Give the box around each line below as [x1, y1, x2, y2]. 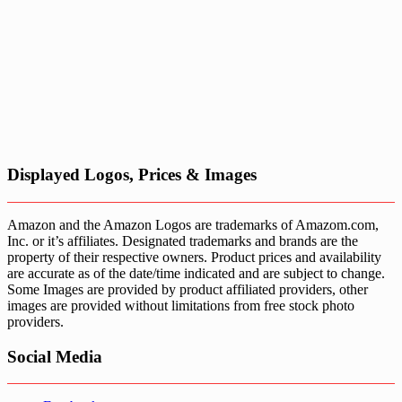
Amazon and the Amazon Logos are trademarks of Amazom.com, [7, 216, 379, 232]
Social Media [7, 346, 102, 366]
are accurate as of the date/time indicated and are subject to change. [7, 265, 385, 281]
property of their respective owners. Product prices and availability [7, 249, 381, 265]
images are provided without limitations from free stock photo [7, 297, 354, 313]
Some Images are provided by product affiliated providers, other [7, 281, 368, 297]
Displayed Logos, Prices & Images [7, 165, 257, 185]
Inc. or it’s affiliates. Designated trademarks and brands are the [7, 232, 358, 249]
